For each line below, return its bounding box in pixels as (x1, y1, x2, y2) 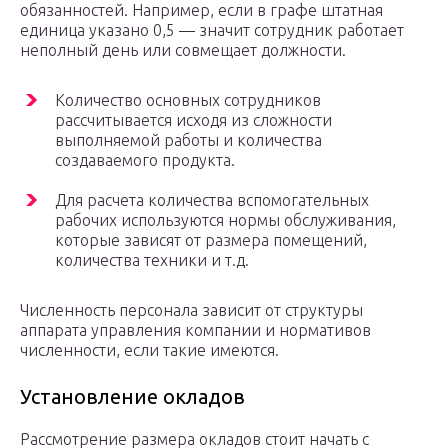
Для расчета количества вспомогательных (55, 191, 369, 210)
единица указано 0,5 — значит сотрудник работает (20, 21, 404, 40)
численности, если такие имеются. (20, 341, 279, 360)
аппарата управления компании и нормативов (20, 321, 371, 340)
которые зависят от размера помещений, (55, 231, 367, 250)
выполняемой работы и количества (55, 131, 322, 150)
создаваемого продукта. (55, 151, 235, 170)
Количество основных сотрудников (55, 91, 321, 110)
